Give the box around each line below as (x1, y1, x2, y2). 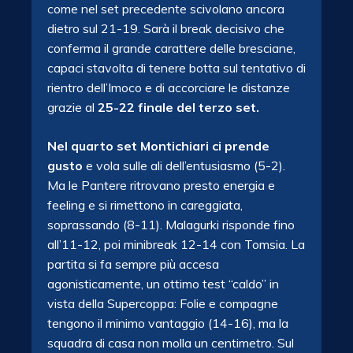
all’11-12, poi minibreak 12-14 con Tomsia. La (47, 236, 305, 252)
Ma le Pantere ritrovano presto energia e (47, 177, 275, 193)
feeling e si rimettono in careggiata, (47, 197, 243, 213)
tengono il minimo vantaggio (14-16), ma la (47, 315, 288, 331)
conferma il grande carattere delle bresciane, (47, 40, 295, 56)
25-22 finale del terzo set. (98, 99, 259, 115)
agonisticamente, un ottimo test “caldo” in (47, 276, 279, 292)
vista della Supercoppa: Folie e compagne (47, 295, 278, 311)
